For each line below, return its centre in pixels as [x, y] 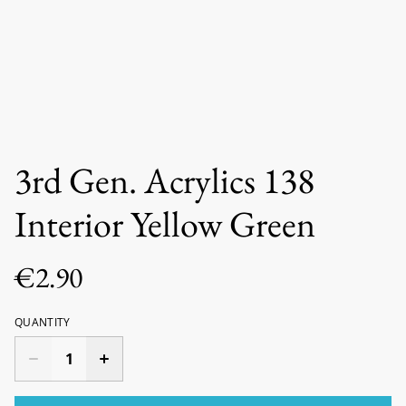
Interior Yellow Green [165, 223]
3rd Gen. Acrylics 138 [164, 180]
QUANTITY [43, 322]
